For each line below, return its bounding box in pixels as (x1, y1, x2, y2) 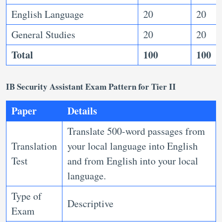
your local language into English (67, 139, 198, 153)
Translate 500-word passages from (67, 124, 205, 138)
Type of (11, 189, 42, 203)
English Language (11, 7, 84, 21)
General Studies (11, 28, 75, 41)
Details (67, 104, 97, 118)
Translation (11, 139, 57, 153)
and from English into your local (67, 154, 198, 167)
